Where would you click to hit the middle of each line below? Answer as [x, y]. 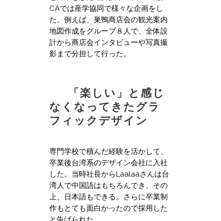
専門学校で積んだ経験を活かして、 [109, 151]
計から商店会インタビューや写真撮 [109, 42]
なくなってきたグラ [105, 106]
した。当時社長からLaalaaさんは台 [109, 174]
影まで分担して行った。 [90, 54]
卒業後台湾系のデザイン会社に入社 [109, 163]
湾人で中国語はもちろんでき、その [109, 185]
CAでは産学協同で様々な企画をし [106, 8]
